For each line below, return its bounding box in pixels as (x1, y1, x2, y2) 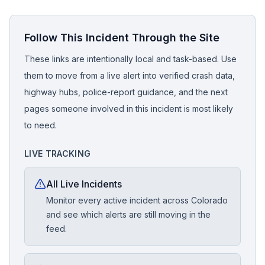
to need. (24, 120, 57, 130)
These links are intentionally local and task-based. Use (24, 54, 237, 64)
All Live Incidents (46, 178, 122, 190)
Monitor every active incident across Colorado (46, 195, 228, 205)
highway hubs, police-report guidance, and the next (24, 87, 228, 97)
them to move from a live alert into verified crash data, (24, 70, 235, 80)
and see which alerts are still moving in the (46, 209, 211, 219)
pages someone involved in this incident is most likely (24, 104, 233, 114)
